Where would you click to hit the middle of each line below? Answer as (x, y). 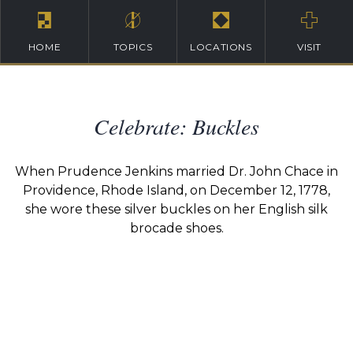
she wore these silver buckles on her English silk (176, 209)
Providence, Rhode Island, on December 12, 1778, (176, 190)
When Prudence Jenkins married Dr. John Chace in (176, 171)
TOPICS (133, 47)
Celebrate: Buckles (176, 126)
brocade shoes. (176, 228)
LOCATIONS (221, 47)
